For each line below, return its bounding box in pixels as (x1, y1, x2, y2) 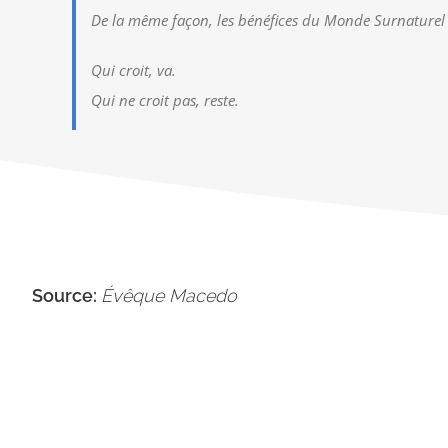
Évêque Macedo (101, 285, 237, 307)
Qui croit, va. (91, 60, 176, 81)
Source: (32, 285, 101, 307)
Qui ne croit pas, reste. (91, 90, 239, 111)
